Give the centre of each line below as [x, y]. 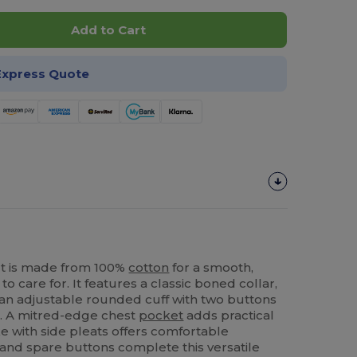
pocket [161, 315]
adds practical [229, 315]
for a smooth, [212, 267]
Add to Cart [108, 30]
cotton [149, 267]
